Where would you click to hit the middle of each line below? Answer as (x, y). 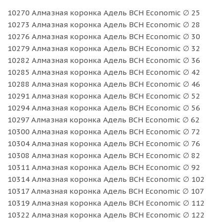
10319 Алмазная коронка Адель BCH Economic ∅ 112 (106, 203)
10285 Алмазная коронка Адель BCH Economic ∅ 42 (104, 72)
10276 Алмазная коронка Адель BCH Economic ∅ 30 (104, 36)
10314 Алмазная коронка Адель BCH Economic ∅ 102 (106, 179)
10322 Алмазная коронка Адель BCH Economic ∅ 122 (106, 215)
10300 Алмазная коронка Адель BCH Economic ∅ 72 (104, 131)
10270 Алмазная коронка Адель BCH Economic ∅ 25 (104, 12)
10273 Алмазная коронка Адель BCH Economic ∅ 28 (104, 24)
